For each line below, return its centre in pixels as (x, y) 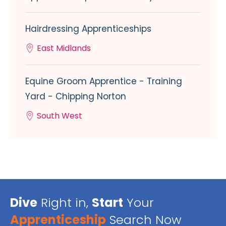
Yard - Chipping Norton (76, 96)
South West (60, 116)
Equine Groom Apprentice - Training (104, 81)
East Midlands (64, 48)
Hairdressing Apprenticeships (88, 29)
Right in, (65, 202)
